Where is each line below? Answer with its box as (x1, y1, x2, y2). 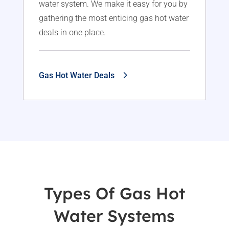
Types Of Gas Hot (43, 183, 185, 204)
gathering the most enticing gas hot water (38, 13, 189, 23)
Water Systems (54, 205, 175, 226)
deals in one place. (38, 27, 106, 37)
